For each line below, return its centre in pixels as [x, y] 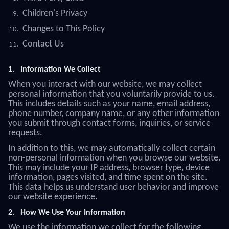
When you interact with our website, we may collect [105, 85]
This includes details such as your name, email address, [109, 104]
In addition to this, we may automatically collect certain [112, 148]
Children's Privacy [55, 14]
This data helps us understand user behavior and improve [113, 187]
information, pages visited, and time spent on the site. [108, 178]
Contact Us [43, 44]
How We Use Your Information [73, 213]
